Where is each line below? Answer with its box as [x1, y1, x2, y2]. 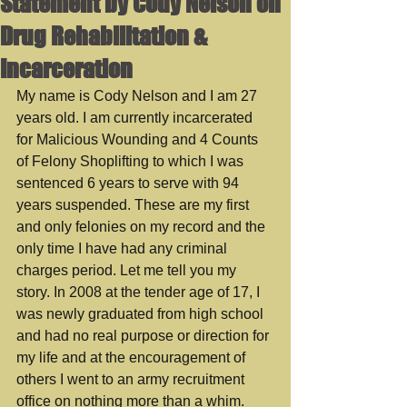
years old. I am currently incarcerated [16, 110, 256, 125]
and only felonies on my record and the [16, 219, 269, 234]
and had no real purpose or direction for [16, 328, 273, 343]
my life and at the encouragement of [16, 350, 249, 365]
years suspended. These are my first [16, 197, 253, 213]
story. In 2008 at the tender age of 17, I [16, 284, 263, 300]
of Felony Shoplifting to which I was [16, 154, 247, 169]
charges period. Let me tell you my [16, 263, 240, 278]
